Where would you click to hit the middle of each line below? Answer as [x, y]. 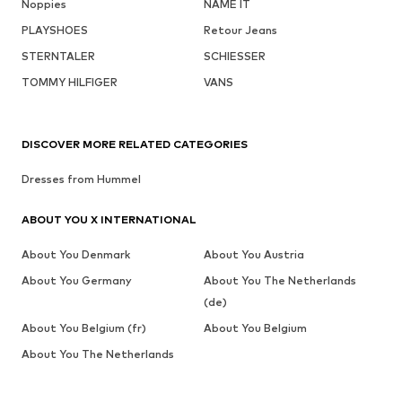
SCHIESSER [234, 57]
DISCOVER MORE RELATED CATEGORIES [135, 144]
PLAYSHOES [55, 31]
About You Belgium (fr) [84, 328]
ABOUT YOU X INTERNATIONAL [109, 220]
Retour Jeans [240, 31]
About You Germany [77, 281]
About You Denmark [76, 255]
